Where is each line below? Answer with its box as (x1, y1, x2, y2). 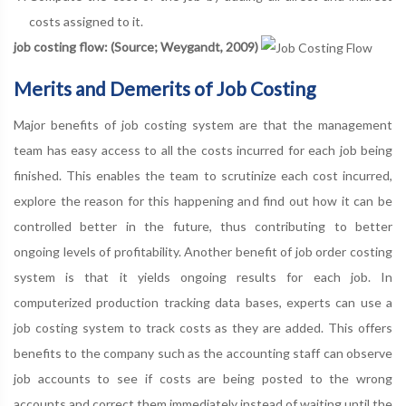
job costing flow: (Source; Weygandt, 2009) (14, 39, 258, 54)
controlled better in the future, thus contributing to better (14, 218, 392, 235)
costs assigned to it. (29, 14, 143, 29)
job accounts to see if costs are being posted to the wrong (14, 371, 392, 387)
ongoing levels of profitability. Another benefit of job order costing (14, 244, 392, 260)
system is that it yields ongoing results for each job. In (14, 269, 392, 285)
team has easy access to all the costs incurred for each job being (14, 142, 392, 159)
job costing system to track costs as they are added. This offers (14, 320, 392, 336)
